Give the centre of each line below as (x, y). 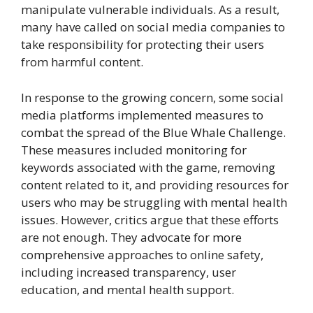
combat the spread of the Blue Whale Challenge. (153, 132)
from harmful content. (82, 62)
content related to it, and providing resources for (155, 184)
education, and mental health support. (128, 289)
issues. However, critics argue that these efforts (150, 219)
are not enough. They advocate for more (131, 237)
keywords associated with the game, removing (148, 167)
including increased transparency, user (129, 272)
